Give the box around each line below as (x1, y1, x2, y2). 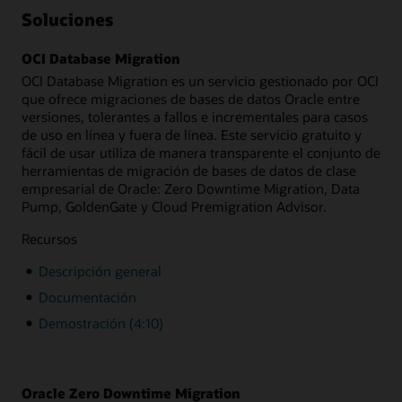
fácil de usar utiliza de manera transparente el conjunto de (22, 143, 380, 162)
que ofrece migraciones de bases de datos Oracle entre (22, 89, 360, 108)
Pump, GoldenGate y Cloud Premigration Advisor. (22, 197, 327, 215)
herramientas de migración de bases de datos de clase (22, 161, 356, 179)
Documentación (38, 288, 136, 307)
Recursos (22, 230, 77, 249)
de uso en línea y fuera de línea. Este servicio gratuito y (22, 125, 362, 144)
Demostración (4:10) (38, 314, 163, 333)
